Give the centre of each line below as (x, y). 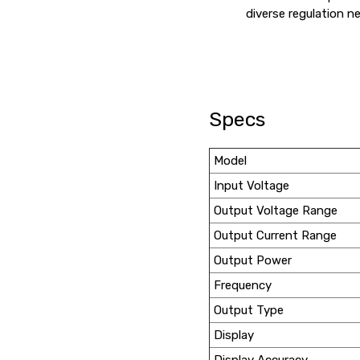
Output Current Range (276, 235)
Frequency (243, 285)
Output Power (253, 260)
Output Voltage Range (276, 210)
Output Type (249, 310)
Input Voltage (252, 185)
